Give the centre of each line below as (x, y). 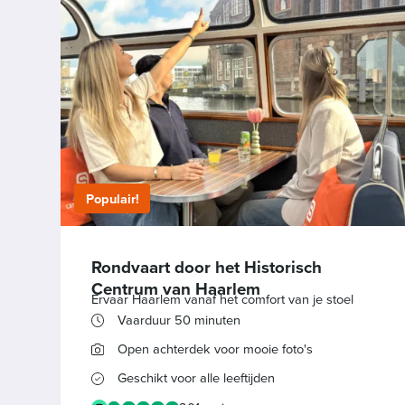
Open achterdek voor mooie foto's (215, 349)
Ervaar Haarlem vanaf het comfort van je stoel (222, 299)
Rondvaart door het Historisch (206, 267)
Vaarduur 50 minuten (179, 320)
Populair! (112, 199)
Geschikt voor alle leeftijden (196, 378)
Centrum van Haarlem (175, 288)
